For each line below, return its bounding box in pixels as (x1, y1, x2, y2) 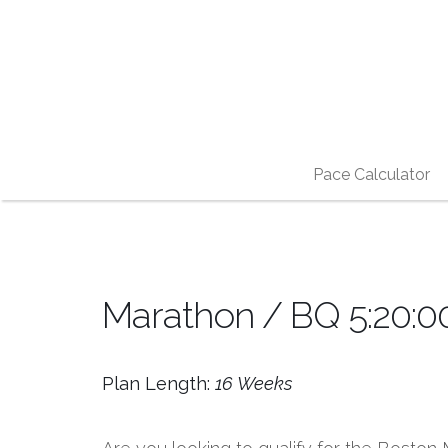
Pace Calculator (312, 165, 430, 184)
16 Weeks (215, 373, 293, 394)
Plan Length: (102, 373, 215, 394)
